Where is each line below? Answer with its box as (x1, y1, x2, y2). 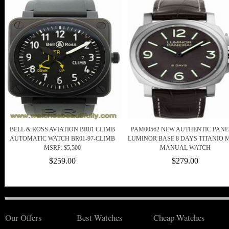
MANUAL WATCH (159, 144, 211, 152)
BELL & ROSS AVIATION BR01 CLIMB (10, 126, 115, 133)
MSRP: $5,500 (44, 144, 81, 152)
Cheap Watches (153, 212, 205, 224)
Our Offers (5, 212, 42, 224)
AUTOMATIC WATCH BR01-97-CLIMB (10, 135, 115, 143)
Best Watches (77, 212, 123, 224)
